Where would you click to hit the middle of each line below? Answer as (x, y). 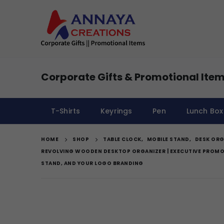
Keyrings (116, 111)
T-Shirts (66, 111)
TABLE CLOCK (122, 139)
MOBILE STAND (168, 139)
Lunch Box (204, 111)
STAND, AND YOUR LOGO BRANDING (92, 163)
